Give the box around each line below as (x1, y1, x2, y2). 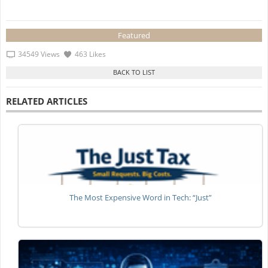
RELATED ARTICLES (5, 95, 87, 107)
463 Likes (74, 48, 106, 59)
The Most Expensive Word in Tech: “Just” (69, 192, 212, 203)
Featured (118, 30, 150, 41)
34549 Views (17, 48, 60, 59)
